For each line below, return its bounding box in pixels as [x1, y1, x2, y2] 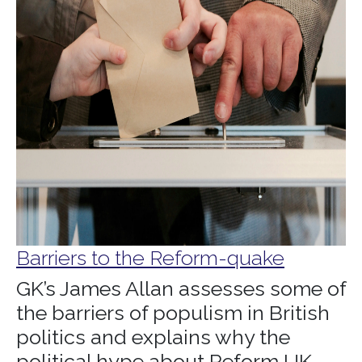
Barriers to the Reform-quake [16, 246, 284, 270]
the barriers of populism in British [16, 301, 330, 325]
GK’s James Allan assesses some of [16, 276, 346, 301]
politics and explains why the [16, 325, 290, 349]
